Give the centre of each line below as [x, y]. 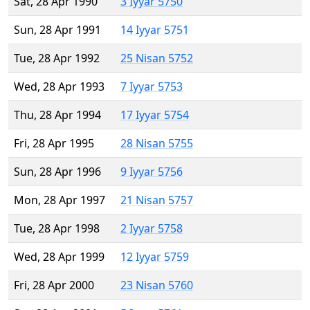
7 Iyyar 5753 [152, 87]
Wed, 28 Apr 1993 [59, 87]
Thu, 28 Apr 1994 [57, 115]
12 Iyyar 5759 [155, 257]
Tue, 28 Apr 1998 [57, 229]
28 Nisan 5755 [157, 144]
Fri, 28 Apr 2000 [54, 285]
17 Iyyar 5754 [155, 115]
